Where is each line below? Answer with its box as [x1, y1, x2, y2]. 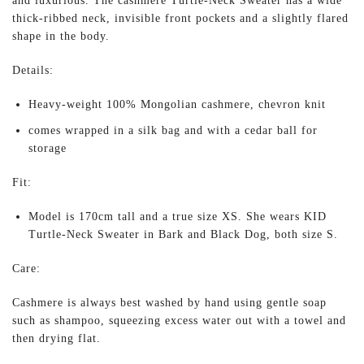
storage [28, 142, 71, 155]
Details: [12, 64, 54, 77]
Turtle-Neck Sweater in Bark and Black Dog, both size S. [28, 228, 338, 241]
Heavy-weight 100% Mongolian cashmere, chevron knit [28, 98, 326, 111]
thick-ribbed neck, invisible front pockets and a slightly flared [12, 12, 349, 25]
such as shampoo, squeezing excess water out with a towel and [12, 314, 346, 327]
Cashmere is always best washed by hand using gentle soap [12, 297, 327, 310]
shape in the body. [12, 30, 114, 43]
